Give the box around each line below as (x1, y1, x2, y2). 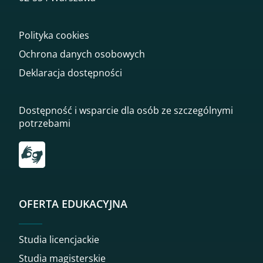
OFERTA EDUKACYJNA (19, 196, 127, 211)
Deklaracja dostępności (19, 66, 122, 79)
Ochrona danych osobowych (19, 47, 145, 60)
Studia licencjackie (19, 233, 99, 247)
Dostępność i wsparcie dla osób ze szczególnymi (19, 103, 233, 117)
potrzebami (19, 116, 70, 130)
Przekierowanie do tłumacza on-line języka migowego (18, 134, 254, 148)
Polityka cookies (19, 28, 89, 42)
